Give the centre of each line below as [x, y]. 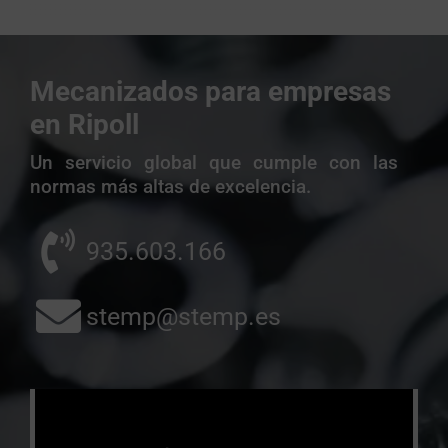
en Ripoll [84, 124]
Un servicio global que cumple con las [213, 162]
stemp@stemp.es [184, 316]
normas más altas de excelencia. [170, 186]
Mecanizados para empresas [210, 91]
